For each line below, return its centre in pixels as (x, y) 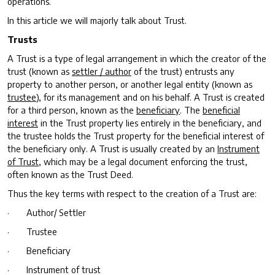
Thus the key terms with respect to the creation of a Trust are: (132, 193)
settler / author (102, 71)
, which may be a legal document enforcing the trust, (143, 161)
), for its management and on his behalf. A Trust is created (150, 97)
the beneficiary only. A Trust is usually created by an (112, 148)
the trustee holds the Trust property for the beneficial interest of (136, 135)
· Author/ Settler (47, 212)
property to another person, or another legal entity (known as (130, 84)
